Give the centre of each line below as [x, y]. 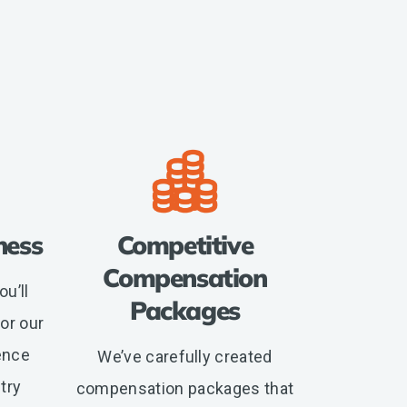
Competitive [185, 244]
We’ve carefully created [185, 356]
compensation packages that [185, 388]
